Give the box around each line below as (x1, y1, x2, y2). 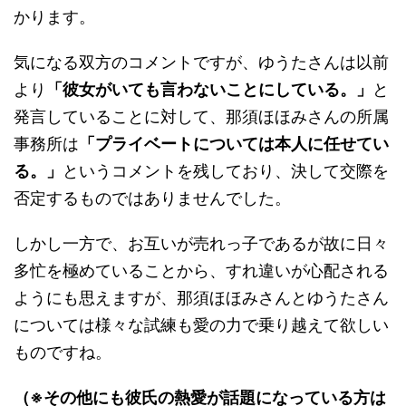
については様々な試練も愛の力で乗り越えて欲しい (14, 315, 389, 334)
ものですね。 (14, 343, 111, 362)
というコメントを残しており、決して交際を (63, 161, 389, 180)
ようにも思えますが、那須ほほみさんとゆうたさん (14, 288, 389, 307)
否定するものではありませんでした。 (14, 188, 291, 208)
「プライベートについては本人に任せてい (79, 134, 389, 153)
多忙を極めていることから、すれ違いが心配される (14, 261, 389, 280)
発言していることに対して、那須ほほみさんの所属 (14, 107, 389, 126)
